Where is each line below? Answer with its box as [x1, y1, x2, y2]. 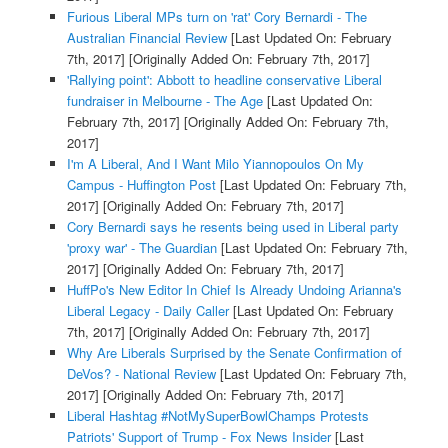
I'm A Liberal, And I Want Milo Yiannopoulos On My [66, 154, 364, 174]
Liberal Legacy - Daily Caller [66, 301, 229, 321]
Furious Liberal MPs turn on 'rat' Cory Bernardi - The [66, 7, 367, 27]
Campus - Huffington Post [66, 175, 216, 195]
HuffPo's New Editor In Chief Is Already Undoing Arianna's [66, 280, 402, 300]
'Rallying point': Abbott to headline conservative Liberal [66, 70, 382, 90]
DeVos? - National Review [66, 364, 216, 384]
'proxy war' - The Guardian [66, 238, 217, 258]
